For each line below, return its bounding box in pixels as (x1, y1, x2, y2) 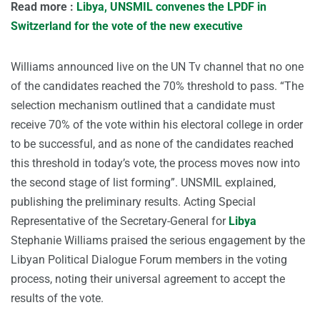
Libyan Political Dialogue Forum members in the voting (11, 253, 287, 267)
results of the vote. (11, 291, 104, 306)
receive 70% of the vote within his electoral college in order (11, 118, 303, 132)
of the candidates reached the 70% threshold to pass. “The (11, 79, 304, 94)
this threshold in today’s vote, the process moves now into (11, 156, 300, 171)
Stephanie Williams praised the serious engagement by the (11, 234, 305, 248)
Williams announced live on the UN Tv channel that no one (11, 60, 304, 74)
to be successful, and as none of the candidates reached (11, 137, 294, 151)
